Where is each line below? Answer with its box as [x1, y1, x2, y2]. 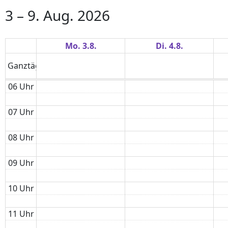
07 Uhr [8, 106, 34, 118]
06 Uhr [8, 80, 34, 92]
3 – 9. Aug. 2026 [5, 5, 110, 25]
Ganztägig [8, 60, 47, 71]
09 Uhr [8, 157, 34, 168]
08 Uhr [8, 131, 34, 143]
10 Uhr [8, 182, 34, 194]
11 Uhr [8, 208, 34, 219]
